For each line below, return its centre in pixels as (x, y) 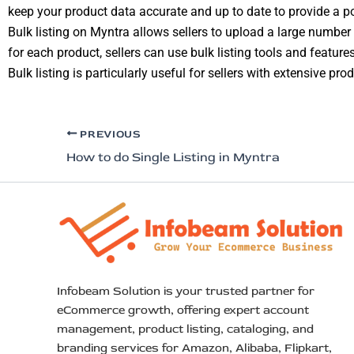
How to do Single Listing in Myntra (173, 157)
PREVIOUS (109, 134)
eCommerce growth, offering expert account (183, 310)
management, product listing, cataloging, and (185, 329)
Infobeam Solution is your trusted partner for (186, 291)
